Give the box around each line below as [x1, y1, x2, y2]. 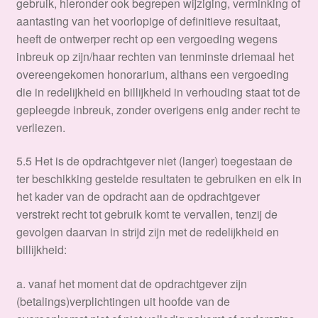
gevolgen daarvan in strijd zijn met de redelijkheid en [16, 224, 279, 241]
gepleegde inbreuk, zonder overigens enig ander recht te [16, 101, 300, 118]
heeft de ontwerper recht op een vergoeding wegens [16, 30, 278, 47]
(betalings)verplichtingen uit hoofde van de [16, 292, 230, 309]
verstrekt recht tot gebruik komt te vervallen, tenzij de [16, 206, 278, 223]
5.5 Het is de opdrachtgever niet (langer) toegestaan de [16, 153, 292, 170]
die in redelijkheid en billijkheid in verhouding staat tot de [16, 83, 300, 100]
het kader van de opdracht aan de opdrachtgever [16, 188, 260, 205]
